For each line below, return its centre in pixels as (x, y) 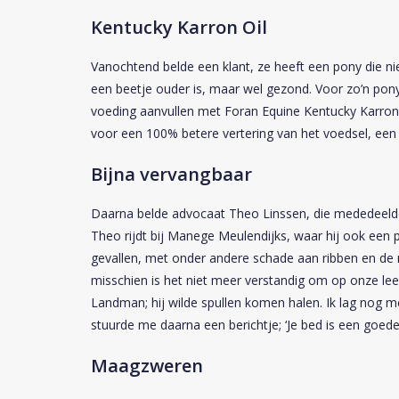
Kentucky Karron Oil (179, 26)
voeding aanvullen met (158, 110)
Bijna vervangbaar (171, 173)
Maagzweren (147, 365)
